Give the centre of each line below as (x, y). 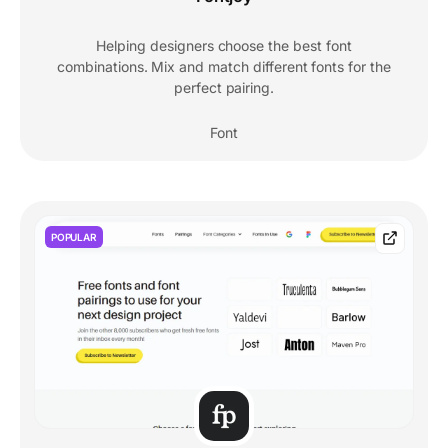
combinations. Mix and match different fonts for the (224, 66)
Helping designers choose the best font (224, 45)
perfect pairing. (224, 87)
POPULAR (74, 236)
